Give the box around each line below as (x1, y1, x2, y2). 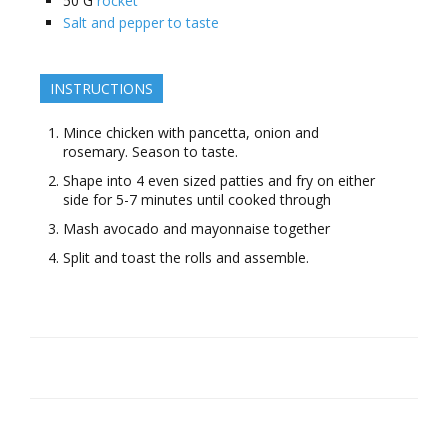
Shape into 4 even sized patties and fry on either (63, 170, 375, 190)
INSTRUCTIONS (50, 78, 153, 98)
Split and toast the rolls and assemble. (63, 247, 309, 267)
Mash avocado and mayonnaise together (63, 218, 330, 238)
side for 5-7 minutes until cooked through (63, 189, 331, 209)
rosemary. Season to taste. (63, 141, 238, 161)
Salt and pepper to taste (63, 12, 219, 32)
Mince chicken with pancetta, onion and (63, 122, 319, 142)
